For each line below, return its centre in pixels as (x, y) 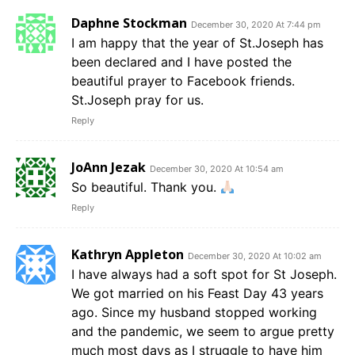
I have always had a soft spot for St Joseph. (204, 274)
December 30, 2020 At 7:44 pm (256, 24)
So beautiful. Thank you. (146, 187)
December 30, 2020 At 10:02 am (255, 256)
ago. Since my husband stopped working (194, 312)
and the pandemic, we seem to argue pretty (203, 331)
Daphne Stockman (129, 23)
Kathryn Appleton (128, 254)
